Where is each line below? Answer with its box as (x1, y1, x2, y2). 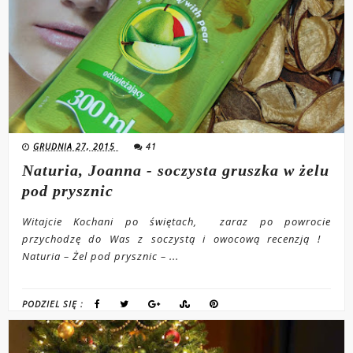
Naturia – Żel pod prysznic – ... (22, 249, 180, 264)
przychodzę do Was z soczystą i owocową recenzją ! (22, 232, 331, 247)
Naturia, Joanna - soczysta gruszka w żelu (22, 162, 330, 180)
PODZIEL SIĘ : (22, 298, 87, 310)
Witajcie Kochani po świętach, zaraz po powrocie (22, 214, 331, 229)
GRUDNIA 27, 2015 (33, 141, 119, 153)
